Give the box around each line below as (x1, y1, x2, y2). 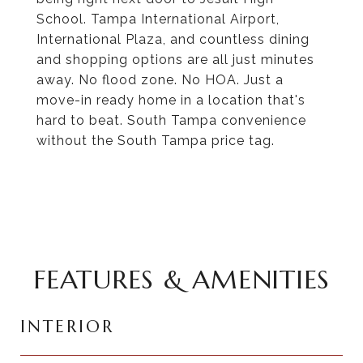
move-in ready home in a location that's (36, 92, 305, 108)
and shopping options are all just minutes (36, 52, 314, 67)
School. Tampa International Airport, (36, 11, 280, 27)
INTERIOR (20, 316, 114, 337)
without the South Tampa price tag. (36, 133, 275, 148)
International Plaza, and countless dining (36, 32, 310, 47)
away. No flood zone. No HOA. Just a (36, 72, 284, 88)
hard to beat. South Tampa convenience (36, 113, 306, 128)
